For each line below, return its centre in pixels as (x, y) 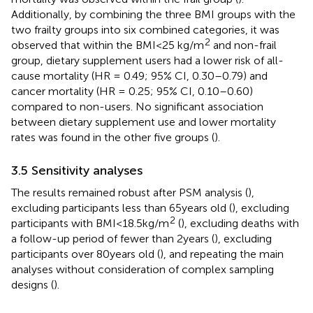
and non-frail (243, 45)
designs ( (32, 284)
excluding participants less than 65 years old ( (122, 208)
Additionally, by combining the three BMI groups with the (153, 14)
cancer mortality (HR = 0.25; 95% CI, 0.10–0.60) (132, 91)
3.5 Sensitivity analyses (77, 170)
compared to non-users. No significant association (137, 106)
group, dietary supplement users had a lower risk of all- (147, 60)
